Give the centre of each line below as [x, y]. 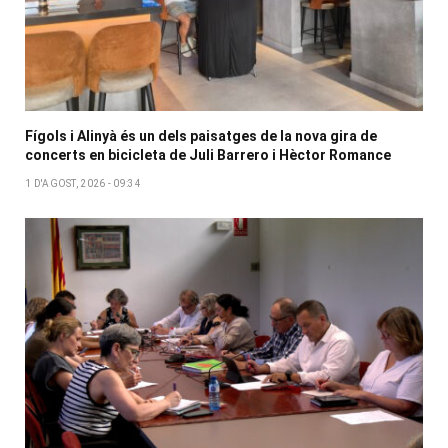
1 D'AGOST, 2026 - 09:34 [83, 184]
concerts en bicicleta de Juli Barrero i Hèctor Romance [208, 155]
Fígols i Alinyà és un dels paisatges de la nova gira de [201, 136]
